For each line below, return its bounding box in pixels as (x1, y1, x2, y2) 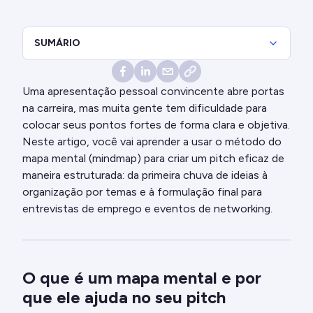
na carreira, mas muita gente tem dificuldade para (22, 101, 267, 115)
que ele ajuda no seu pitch (22, 286, 226, 307)
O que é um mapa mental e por (22, 267, 261, 288)
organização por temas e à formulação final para (22, 184, 262, 198)
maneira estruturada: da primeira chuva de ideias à (22, 168, 268, 182)
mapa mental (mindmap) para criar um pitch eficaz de (22, 151, 284, 165)
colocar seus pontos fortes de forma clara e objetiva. (22, 117, 290, 131)
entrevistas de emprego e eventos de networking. (22, 201, 272, 215)
